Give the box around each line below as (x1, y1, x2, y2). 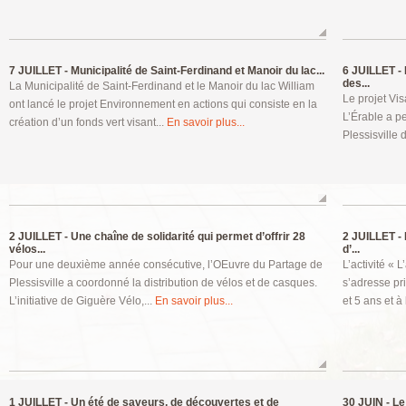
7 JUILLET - (9, 64, 68, 77)
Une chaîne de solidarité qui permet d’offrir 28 (68, 230, 305, 243)
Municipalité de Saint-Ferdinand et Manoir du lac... (68, 64, 324, 77)
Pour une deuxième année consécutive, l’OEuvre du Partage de (9, 258, 323, 271)
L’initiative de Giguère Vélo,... (9, 295, 155, 307)
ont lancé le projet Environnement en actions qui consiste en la (9, 98, 317, 111)
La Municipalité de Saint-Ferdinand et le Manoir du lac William (9, 80, 314, 92)
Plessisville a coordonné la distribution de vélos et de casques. (9, 276, 317, 289)
